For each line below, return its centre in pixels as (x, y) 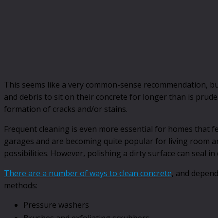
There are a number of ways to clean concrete (88, 173)
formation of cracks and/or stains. (66, 109)
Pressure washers (56, 205)
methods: (21, 185)
